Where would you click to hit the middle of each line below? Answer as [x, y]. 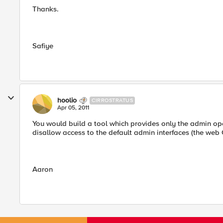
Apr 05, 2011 [73, 108]
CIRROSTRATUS [112, 100]
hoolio [67, 100]
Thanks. [46, 9]
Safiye [43, 46]
